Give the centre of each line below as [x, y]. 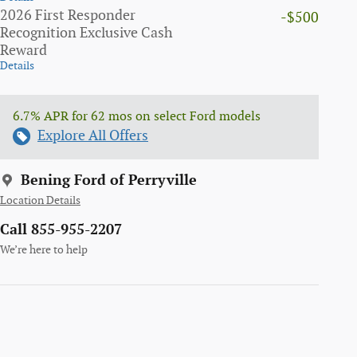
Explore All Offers [93, 136]
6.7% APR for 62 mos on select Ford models [137, 117]
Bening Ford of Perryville [109, 181]
